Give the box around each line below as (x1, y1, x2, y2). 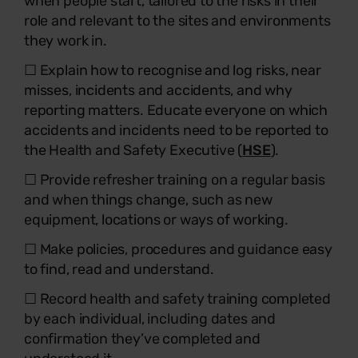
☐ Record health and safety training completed (24, 290, 331, 308)
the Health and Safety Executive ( (24, 141, 243, 159)
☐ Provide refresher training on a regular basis (24, 171, 325, 189)
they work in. (24, 32, 107, 50)
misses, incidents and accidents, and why (24, 82, 292, 99)
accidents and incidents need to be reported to (24, 121, 328, 139)
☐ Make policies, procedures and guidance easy (24, 241, 332, 258)
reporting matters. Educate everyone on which (24, 101, 328, 119)
